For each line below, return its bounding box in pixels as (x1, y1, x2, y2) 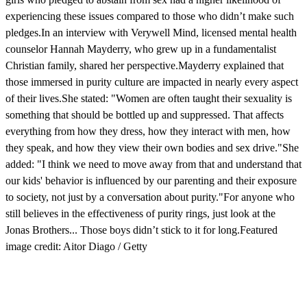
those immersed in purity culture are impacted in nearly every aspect (5, 75, 298, 88)
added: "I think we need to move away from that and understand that (5, 158, 302, 170)
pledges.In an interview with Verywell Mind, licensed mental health (5, 26, 297, 38)
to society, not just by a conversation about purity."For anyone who (5, 191, 295, 203)
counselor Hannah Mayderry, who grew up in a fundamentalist (5, 42, 276, 55)
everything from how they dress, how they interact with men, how (5, 125, 291, 137)
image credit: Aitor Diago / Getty (5, 240, 147, 252)
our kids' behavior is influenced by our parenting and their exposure (5, 174, 297, 186)
